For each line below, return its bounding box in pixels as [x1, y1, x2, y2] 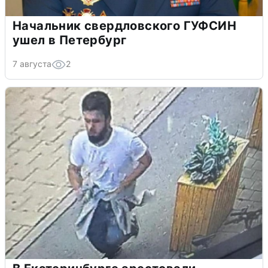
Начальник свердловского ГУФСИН [13, 18, 236, 33]
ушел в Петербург [13, 32, 127, 47]
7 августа [13, 58, 51, 69]
